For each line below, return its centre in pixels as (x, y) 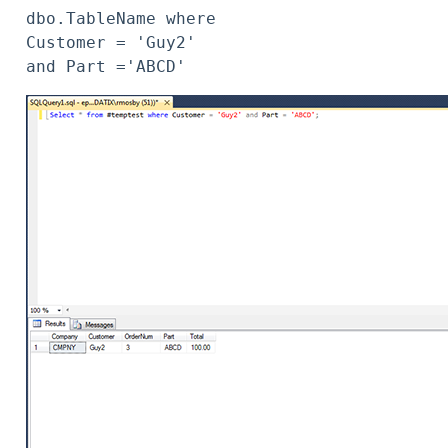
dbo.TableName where (121, 19)
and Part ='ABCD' (106, 67)
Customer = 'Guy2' (111, 43)
